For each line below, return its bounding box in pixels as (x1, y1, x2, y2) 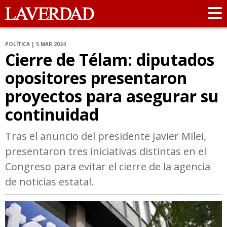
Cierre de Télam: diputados (5, 49, 214, 71)
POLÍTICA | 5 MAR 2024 (5, 41, 66, 48)
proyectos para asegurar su (5, 85, 219, 107)
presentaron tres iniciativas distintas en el (5, 144, 206, 159)
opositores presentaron (5, 67, 187, 89)
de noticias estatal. (5, 175, 94, 189)
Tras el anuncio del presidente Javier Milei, (5, 129, 206, 143)
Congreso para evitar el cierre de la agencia (5, 160, 210, 174)
